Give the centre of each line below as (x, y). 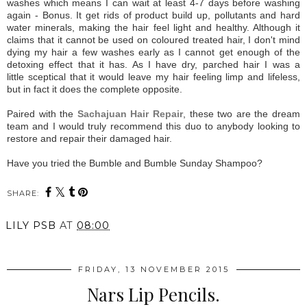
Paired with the (42, 114)
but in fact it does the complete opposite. (96, 89)
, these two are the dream (242, 114)
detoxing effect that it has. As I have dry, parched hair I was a (153, 65)
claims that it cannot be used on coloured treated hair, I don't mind (153, 40)
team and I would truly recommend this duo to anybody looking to (153, 126)
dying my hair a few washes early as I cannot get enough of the (153, 52)
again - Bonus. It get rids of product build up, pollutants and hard (153, 15)
